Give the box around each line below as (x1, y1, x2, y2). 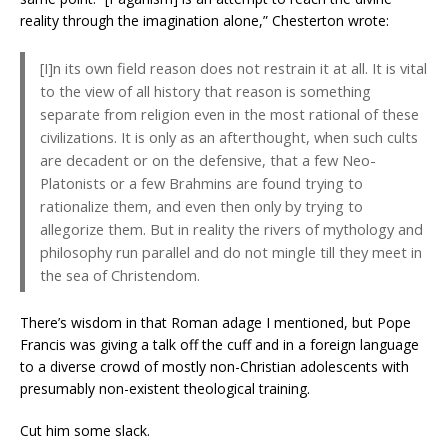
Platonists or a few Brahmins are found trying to (40, 172, 363, 193)
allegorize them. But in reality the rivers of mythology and (40, 218, 423, 239)
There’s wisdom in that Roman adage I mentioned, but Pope (20, 312, 411, 332)
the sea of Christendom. (40, 264, 200, 285)
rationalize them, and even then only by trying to (40, 195, 363, 216)
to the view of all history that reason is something (40, 80, 371, 101)
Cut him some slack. (20, 420, 150, 440)
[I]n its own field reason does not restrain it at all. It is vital (40, 57, 427, 78)
